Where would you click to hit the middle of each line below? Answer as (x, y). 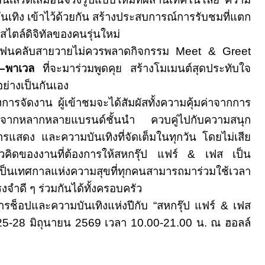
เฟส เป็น (228, 154)
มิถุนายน (50, 223)
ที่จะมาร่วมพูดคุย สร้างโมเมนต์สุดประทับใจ (143, 68)
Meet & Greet (213, 51)
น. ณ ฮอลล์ (224, 223)
